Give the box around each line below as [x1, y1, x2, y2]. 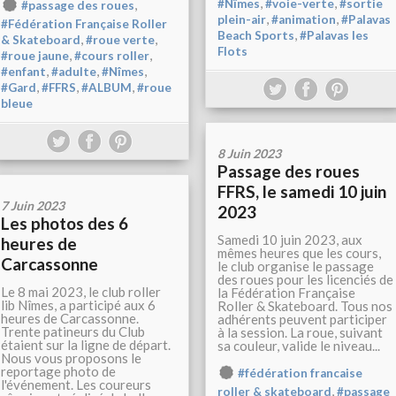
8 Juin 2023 [217, 146, 281, 161]
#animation [271, 12, 336, 27]
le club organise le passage [217, 258, 374, 274]
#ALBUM [81, 80, 132, 95]
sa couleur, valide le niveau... [217, 338, 380, 354]
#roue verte [86, 33, 155, 48]
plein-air [217, 12, 266, 27]
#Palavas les [300, 28, 369, 43]
